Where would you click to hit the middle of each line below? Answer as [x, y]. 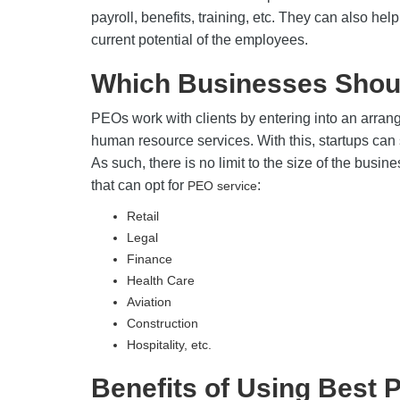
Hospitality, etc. [169, 345]
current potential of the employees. [200, 40]
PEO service [221, 186]
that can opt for [137, 185]
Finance [153, 259]
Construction [166, 323]
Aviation [154, 302]
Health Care [164, 280]
